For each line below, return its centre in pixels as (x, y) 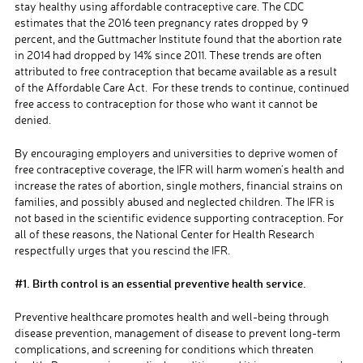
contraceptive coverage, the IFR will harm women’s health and (190, 169)
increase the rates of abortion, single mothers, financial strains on (178, 186)
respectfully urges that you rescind (102, 250)
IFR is (320, 202)
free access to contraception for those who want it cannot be (166, 104)
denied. (32, 120)
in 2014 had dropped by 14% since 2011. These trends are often (168, 55)
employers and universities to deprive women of (216, 153)
